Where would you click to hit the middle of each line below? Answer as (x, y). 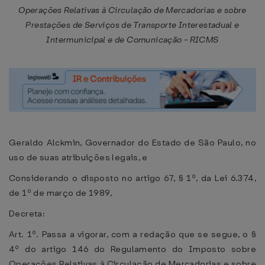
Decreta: (27, 214)
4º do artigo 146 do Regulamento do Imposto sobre (132, 249)
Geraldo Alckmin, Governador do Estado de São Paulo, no (132, 143)
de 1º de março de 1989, (60, 193)
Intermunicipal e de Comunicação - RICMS (132, 40)
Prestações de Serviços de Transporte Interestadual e (132, 25)
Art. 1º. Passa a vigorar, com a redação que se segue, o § (132, 234)
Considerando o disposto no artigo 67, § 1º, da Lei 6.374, (132, 178)
